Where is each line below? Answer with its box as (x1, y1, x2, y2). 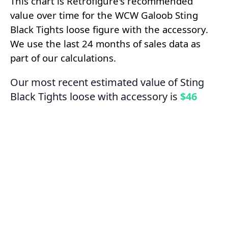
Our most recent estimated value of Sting (10, 75, 204, 89)
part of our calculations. (10, 51, 116, 64)
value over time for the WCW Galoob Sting (10, 8, 198, 21)
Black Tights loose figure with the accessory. (10, 22, 208, 36)
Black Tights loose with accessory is (10, 89, 180, 103)
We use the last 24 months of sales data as (10, 37, 201, 50)
